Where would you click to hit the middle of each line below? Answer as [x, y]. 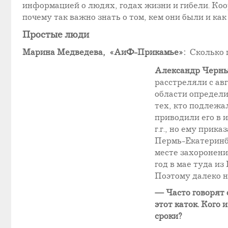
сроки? [168, 216]
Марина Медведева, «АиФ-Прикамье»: [106, 53]
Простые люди [58, 35]
